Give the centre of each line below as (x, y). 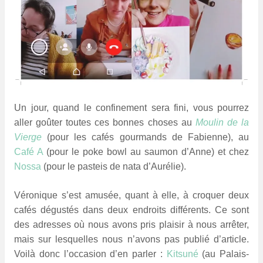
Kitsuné (182, 254)
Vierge (28, 137)
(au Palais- (223, 254)
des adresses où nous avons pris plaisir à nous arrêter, (131, 224)
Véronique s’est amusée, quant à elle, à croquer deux (131, 195)
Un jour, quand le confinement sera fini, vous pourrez (131, 107)
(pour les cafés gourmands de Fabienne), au (145, 137)
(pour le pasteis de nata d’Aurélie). (114, 166)
